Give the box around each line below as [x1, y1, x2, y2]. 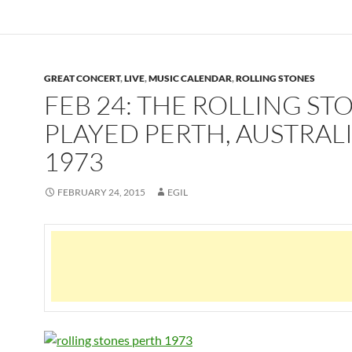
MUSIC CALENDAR [148, 71, 232, 84]
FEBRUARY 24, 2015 [57, 185, 145, 198]
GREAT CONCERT [44, 71, 120, 84]
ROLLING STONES [236, 71, 315, 84]
